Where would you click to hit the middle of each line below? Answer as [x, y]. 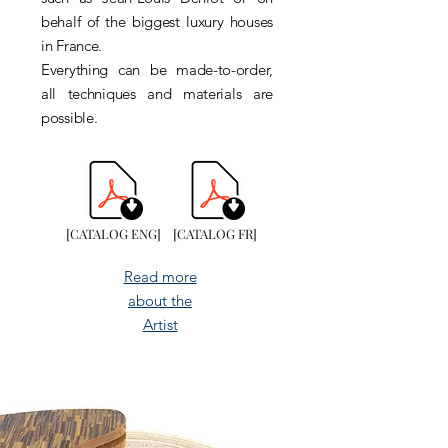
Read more [160, 276]
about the [160, 300]
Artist [160, 324]
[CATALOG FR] [215, 233]
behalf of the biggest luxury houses [157, 21]
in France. [72, 45]
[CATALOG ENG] [113, 233]
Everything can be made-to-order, [157, 69]
